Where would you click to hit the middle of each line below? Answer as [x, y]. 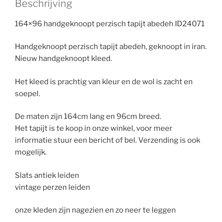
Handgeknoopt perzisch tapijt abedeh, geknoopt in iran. [111, 47]
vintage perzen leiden [53, 187]
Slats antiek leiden [47, 175]
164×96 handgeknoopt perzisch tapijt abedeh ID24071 [110, 24]
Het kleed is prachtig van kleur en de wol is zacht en [104, 82]
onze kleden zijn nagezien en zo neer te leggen [95, 210]
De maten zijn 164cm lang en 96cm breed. [88, 117]
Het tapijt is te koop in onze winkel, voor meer [94, 129]
